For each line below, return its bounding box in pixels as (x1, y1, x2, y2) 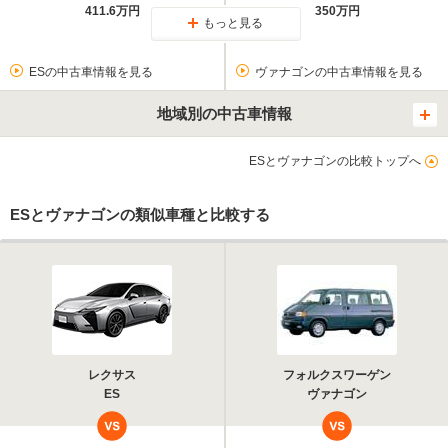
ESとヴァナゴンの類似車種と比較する (10, 205, 270, 223)
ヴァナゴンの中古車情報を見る (254, 64, 423, 79)
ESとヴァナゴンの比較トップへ (249, 153, 421, 168)
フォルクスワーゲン (283, 367, 391, 382)
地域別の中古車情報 (156, 104, 292, 122)
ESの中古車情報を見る (28, 64, 153, 79)
